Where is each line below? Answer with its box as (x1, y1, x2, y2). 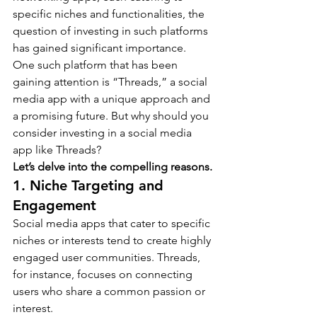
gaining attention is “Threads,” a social (13, 74, 210, 88)
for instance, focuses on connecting (13, 267, 195, 281)
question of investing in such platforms (13, 23, 211, 38)
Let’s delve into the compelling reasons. (13, 159, 212, 173)
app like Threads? (13, 142, 101, 156)
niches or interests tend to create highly (13, 233, 214, 247)
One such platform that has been (13, 57, 180, 71)
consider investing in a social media (13, 125, 195, 139)
